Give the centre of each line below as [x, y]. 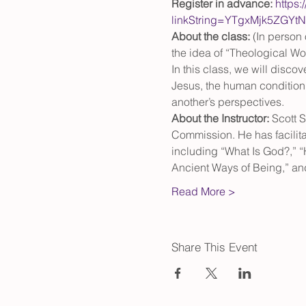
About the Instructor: [221, 118]
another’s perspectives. [227, 101]
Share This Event [214, 247]
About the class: [212, 36]
